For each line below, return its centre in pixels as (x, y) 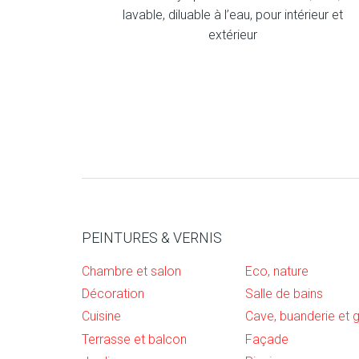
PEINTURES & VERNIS (152, 238)
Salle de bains (284, 294)
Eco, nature (277, 271)
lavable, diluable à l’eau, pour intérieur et (232, 15)
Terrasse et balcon (134, 339)
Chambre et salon (131, 271)
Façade (267, 339)
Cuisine (101, 317)
